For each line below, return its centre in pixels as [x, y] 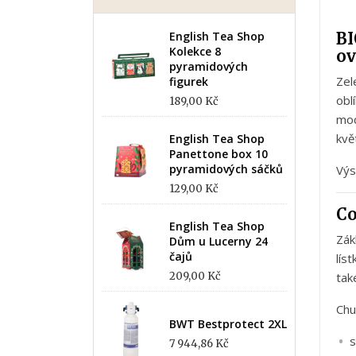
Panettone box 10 [219, 154]
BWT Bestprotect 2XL [228, 324]
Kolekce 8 [195, 51]
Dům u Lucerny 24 [219, 241]
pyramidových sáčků [226, 169]
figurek [189, 81]
